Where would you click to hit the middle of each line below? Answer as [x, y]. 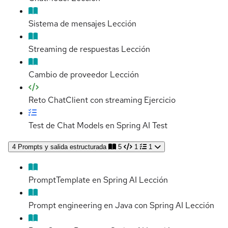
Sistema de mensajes [67, 24]
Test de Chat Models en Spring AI [89, 126]
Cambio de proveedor [68, 75]
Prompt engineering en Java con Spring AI [106, 206]
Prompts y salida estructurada [62, 147]
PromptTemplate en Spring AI [83, 180]
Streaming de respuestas [74, 49]
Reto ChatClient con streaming [85, 100]
